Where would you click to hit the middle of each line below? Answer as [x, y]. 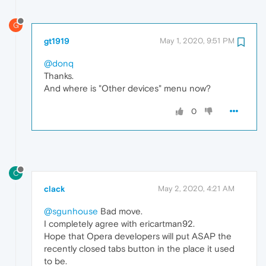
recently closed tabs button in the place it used [139, 249]
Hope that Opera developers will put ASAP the [138, 236]
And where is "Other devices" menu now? [127, 88]
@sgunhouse [71, 211]
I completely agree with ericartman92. [119, 224]
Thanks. [59, 75]
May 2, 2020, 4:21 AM [196, 189]
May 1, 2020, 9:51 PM [197, 40]
